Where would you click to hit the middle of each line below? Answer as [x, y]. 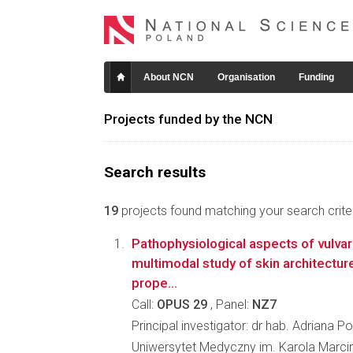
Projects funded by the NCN [188, 119]
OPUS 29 [182, 305]
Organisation [246, 77]
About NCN [169, 77]
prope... [154, 283]
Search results [155, 172]
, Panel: [230, 305]
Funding [316, 77]
